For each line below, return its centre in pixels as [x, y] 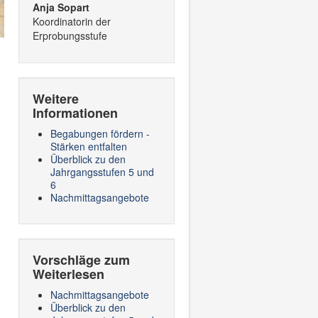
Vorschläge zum [81, 260]
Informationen [75, 113]
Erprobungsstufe [70, 35]
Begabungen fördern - [100, 133]
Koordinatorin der [72, 21]
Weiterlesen [68, 274]
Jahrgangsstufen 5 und [102, 172]
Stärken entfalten [89, 146]
